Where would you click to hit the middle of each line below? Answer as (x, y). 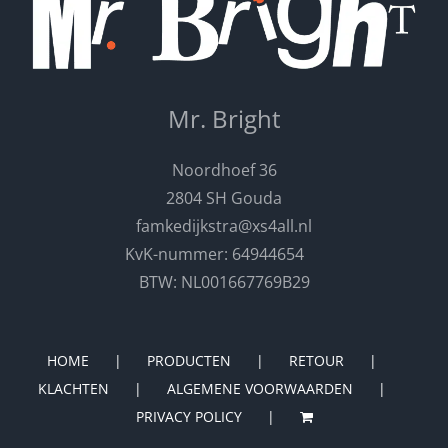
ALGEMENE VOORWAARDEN (259, 388)
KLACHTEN (73, 388)
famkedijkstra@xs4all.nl (224, 226)
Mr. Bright (224, 118)
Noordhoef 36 (224, 170)
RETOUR (316, 360)
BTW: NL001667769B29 (224, 282)
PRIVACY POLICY (188, 416)
